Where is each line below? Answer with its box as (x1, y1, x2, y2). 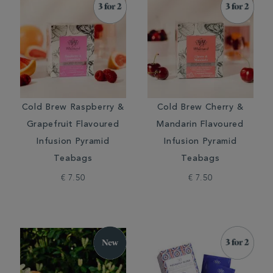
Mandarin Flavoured (157, 121, 244, 129)
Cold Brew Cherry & (157, 104, 244, 112)
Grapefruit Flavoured (26, 121, 119, 129)
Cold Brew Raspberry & (21, 104, 124, 112)
